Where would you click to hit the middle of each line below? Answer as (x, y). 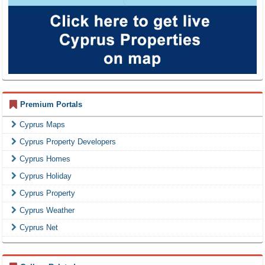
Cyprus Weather (47, 210)
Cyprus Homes (45, 159)
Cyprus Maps (42, 124)
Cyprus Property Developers (68, 141)
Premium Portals (51, 104)
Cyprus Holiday (46, 176)
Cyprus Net (39, 227)
